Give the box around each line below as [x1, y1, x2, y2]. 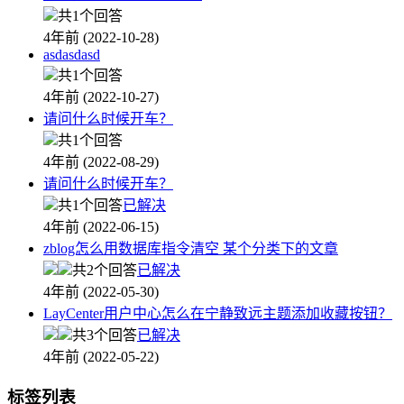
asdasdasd [43, 47, 100, 63]
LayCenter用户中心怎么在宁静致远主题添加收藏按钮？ [43, 306, 392, 322]
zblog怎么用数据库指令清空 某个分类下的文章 [43, 241, 338, 257]
